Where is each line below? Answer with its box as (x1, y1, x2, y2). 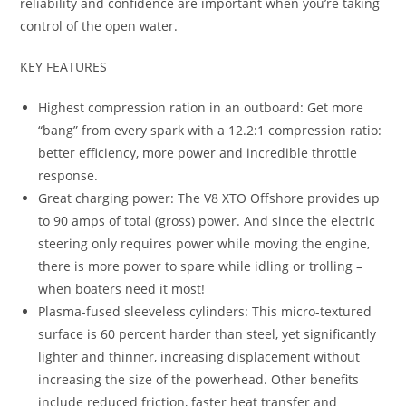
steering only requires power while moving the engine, (38, 235, 371, 253)
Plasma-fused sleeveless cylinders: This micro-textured (38, 303, 372, 321)
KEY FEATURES (20, 58, 108, 76)
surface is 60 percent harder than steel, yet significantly (38, 325, 377, 343)
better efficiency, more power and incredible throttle (38, 144, 358, 162)
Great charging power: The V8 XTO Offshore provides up (38, 189, 381, 208)
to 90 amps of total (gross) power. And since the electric (38, 212, 376, 230)
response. (38, 167, 99, 185)
